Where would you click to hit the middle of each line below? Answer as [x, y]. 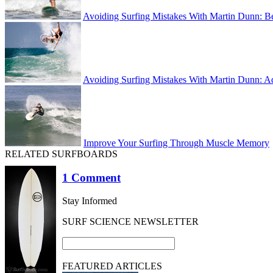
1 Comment [91, 177]
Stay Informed [90, 201]
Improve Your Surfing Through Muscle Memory [176, 143]
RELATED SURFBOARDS [61, 154]
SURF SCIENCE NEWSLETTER [130, 222]
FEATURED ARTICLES [112, 266]
